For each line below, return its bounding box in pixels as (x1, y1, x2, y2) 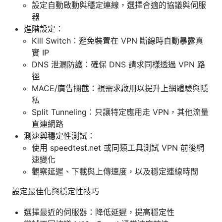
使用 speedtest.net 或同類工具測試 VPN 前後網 (32, 142, 204, 153)
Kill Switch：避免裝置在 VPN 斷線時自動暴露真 (32, 35, 203, 46)
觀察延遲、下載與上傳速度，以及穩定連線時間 (32, 166, 198, 176)
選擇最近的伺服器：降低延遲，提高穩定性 (24, 207, 174, 217)
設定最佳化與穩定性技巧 (12, 186, 99, 196)
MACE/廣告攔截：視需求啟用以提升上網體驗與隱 (32, 83, 208, 93)
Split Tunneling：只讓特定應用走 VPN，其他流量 (32, 107, 209, 117)
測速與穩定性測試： (24, 130, 95, 141)
